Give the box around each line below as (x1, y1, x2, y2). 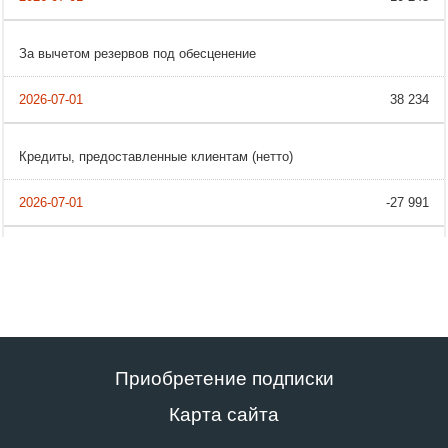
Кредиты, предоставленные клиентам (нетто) (19, 149, 293, 165)
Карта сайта (169, 404, 279, 426)
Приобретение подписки (114, 368, 334, 390)
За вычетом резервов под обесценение (19, 46, 256, 62)
